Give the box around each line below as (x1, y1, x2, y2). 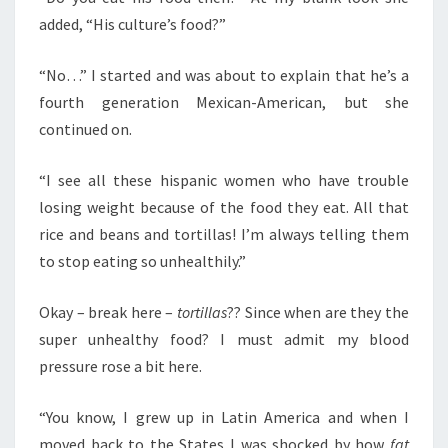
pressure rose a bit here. (39, 356, 202, 376)
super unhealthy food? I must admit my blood (39, 329, 409, 349)
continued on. (39, 119, 132, 139)
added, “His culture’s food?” (39, 14, 226, 34)
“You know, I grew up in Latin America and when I (39, 407, 409, 427)
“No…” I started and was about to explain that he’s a (39, 65, 409, 85)
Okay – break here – (39, 302, 177, 322)
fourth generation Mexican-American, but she (39, 92, 409, 112)
